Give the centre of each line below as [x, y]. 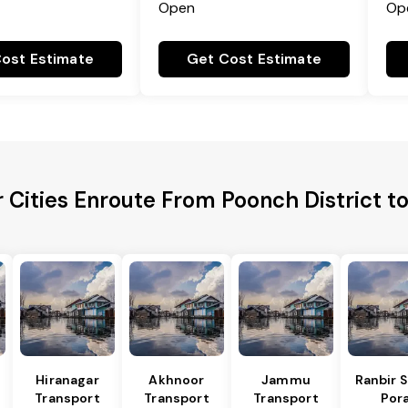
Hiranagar [67, 380]
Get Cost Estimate [254, 59]
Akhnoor [177, 380]
